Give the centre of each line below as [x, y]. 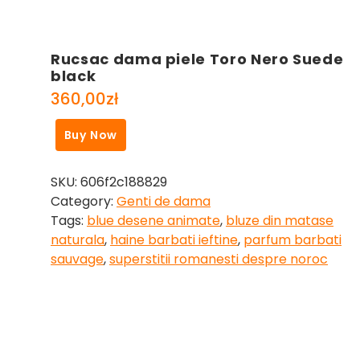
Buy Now [91, 135]
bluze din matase [280, 221]
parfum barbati [292, 240]
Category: [84, 202]
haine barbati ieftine [174, 240]
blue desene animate [153, 221]
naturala [78, 240]
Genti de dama [164, 202]
